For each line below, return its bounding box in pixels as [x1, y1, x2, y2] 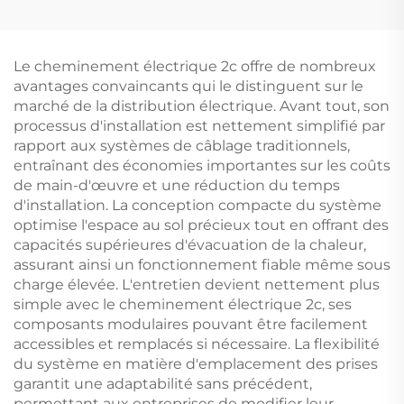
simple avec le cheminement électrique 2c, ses [14, 296, 352, 313]
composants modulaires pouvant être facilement [14, 316, 368, 333]
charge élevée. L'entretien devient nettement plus [14, 276, 380, 293]
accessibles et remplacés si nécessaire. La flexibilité [14, 335, 380, 353]
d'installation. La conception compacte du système [14, 197, 381, 214]
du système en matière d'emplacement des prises [14, 355, 378, 372]
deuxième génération [222, 34, 384, 51]
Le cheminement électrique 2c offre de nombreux [14, 58, 376, 75]
